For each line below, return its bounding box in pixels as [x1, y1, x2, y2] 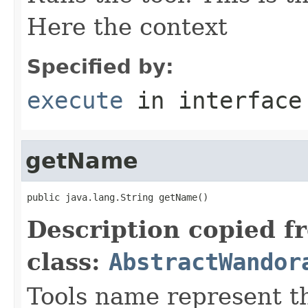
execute [27, 86, 123, 114]
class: [27, 247, 109, 276]
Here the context [27, 12, 228, 41]
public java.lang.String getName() [27, 191, 208, 203]
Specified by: [27, 54, 174, 78]
